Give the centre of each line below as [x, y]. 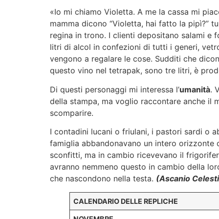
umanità [195, 89]
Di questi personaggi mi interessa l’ [115, 89]
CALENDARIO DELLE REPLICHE [126, 201]
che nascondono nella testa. [103, 179]
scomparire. [72, 113]
